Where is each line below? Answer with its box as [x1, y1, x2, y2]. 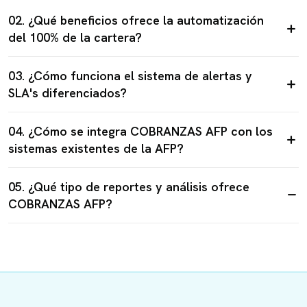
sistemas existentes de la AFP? [8, 140, 184, 157]
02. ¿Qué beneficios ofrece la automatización [8, 12, 264, 29]
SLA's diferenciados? [8, 85, 127, 101]
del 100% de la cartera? [8, 29, 142, 46]
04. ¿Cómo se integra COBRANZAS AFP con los [8, 123, 273, 140]
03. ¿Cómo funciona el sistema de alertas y [8, 68, 252, 84]
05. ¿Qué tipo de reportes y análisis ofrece [8, 179, 249, 195]
